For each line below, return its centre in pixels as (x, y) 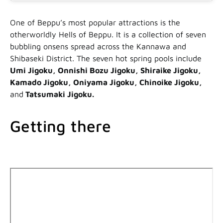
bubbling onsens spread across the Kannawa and (98, 47)
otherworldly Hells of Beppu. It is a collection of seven (108, 35)
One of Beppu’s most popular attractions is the (95, 23)
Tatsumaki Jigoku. (59, 94)
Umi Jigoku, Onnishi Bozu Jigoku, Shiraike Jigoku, (106, 70)
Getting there (61, 126)
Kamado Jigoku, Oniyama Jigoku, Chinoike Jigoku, (106, 82)
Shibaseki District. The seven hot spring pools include (106, 58)
